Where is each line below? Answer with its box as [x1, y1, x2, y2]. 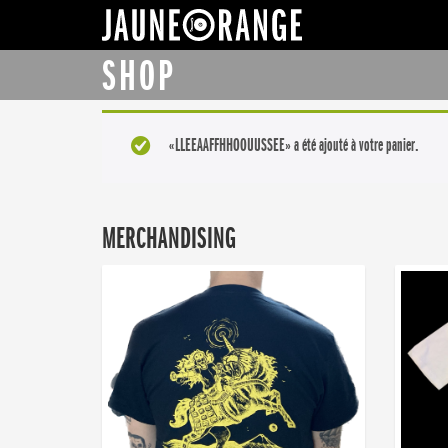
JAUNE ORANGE [328, 19, 403, 41]
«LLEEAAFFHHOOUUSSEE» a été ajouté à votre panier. [169, 134, 420, 157]
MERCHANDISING [102, 220, 236, 256]
